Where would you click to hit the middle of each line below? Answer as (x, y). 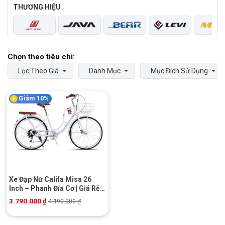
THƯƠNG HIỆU (37, 7)
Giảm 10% (34, 98)
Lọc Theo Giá (38, 71)
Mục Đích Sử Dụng (179, 71)
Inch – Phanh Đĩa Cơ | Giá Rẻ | (56, 189)
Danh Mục (105, 71)
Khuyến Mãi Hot (35, 198)
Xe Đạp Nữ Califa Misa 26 (50, 180)
